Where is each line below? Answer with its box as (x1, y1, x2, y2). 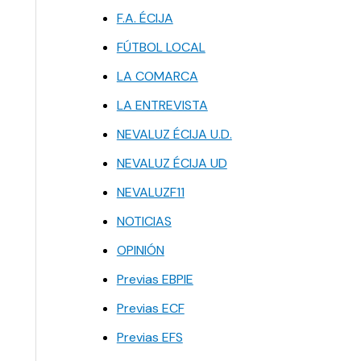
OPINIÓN (116, 242, 164, 259)
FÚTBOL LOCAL (116, 39, 205, 56)
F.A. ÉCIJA (116, 10, 173, 27)
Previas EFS (116, 329, 183, 346)
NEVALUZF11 (116, 184, 185, 201)
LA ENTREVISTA (116, 97, 208, 114)
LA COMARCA (116, 68, 198, 85)
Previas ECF (116, 300, 185, 317)
